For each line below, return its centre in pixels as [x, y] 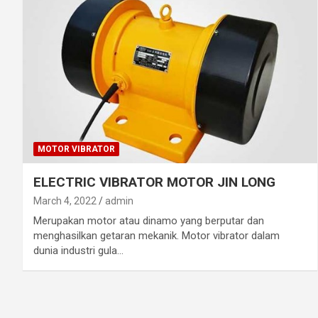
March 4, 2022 [65, 201]
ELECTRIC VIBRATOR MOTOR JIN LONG [154, 182]
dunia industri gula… [78, 250]
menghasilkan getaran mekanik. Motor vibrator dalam [157, 235]
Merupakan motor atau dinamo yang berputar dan [149, 220]
